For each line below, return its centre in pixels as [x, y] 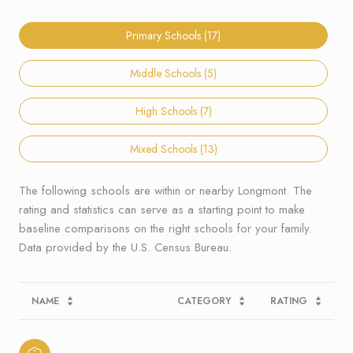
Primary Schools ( [167, 35]
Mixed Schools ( [166, 149]
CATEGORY [204, 301]
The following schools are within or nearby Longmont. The [165, 190]
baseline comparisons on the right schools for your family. [165, 228]
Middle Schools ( [169, 73]
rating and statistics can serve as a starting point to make [162, 209]
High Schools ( [169, 111]
